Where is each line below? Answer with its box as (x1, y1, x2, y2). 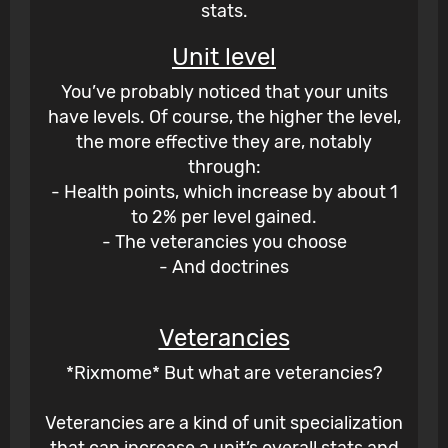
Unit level (172, 43, 276, 72)
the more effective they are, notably (76, 131, 372, 154)
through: (187, 156, 261, 179)
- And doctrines (159, 256, 289, 279)
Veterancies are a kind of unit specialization (45, 412, 403, 435)
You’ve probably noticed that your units (60, 81, 388, 104)
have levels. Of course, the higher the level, (47, 106, 401, 129)
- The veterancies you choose (101, 231, 347, 254)
